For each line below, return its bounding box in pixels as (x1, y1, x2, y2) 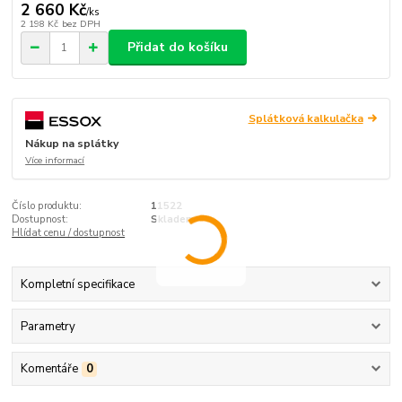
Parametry (20, 319, 75, 336)
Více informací (25, 153, 85, 168)
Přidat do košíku (127, 39, 228, 57)
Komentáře (20, 361, 78, 378)
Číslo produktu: (12, 198, 83, 213)
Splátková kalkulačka (248, 111, 363, 127)
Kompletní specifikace (20, 275, 135, 293)
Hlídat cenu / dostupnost (12, 225, 126, 240)
